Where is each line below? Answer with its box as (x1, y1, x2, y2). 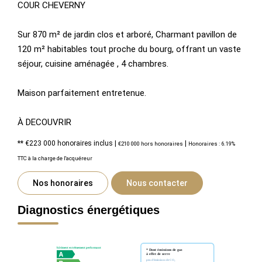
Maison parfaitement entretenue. (18, 87, 146, 98)
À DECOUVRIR (18, 116, 71, 127)
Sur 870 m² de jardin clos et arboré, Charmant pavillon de (18, 29, 237, 40)
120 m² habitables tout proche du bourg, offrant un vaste (18, 43, 241, 54)
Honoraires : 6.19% (188, 140, 235, 147)
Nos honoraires (33, 178, 93, 188)
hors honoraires (141, 140, 183, 147)
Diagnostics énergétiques (18, 203, 160, 216)
